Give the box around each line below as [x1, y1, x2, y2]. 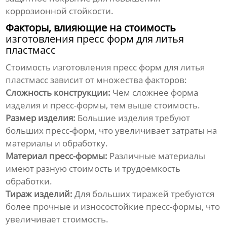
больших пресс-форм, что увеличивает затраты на [6, 125, 217, 137]
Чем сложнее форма [110, 87, 199, 99]
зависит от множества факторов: [48, 74, 187, 86]
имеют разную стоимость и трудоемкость [6, 163, 181, 175]
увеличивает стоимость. [6, 213, 109, 225]
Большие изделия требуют [75, 112, 191, 124]
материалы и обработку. [6, 137, 108, 149]
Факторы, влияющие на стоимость [6, 21, 176, 35]
